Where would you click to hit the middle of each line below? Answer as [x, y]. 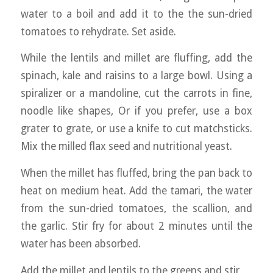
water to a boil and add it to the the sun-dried [136, 14]
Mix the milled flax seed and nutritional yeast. [126, 147]
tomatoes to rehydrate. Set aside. [98, 31]
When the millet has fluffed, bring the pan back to [136, 173]
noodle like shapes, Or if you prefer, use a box [136, 111]
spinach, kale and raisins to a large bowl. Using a [136, 76]
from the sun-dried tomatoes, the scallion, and [136, 208]
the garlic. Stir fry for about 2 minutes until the [136, 226]
